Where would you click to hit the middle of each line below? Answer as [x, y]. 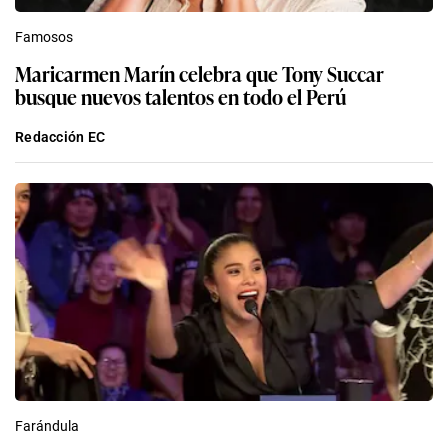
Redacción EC [60, 137]
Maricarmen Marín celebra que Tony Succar [199, 73]
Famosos [44, 37]
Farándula [47, 426]
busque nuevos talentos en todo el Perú [180, 96]
